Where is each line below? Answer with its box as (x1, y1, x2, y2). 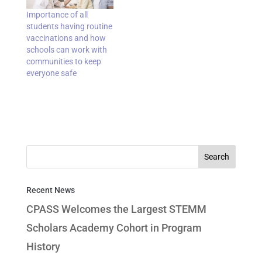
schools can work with (26, 45, 107, 55)
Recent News (26, 185, 75, 195)
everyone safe (26, 68, 77, 78)
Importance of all (26, 10, 88, 20)
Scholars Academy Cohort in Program (26, 222, 202, 235)
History (26, 240, 60, 253)
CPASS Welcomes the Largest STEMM (26, 203, 206, 216)
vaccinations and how (26, 33, 106, 43)
